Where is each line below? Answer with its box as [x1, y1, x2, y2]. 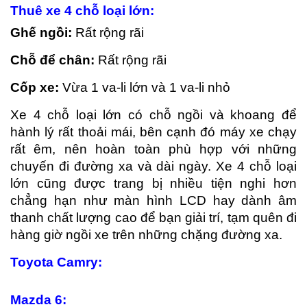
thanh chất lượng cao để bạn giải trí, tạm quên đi [10, 210, 297, 225]
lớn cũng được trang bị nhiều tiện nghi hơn [10, 176, 297, 191]
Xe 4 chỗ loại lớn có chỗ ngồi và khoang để [10, 108, 297, 123]
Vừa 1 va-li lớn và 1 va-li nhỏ [59, 80, 230, 95]
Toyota [10, 255, 57, 270]
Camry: [57, 255, 102, 270]
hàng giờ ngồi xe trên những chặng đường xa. [10, 228, 282, 243]
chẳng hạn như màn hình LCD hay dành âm [10, 193, 297, 208]
